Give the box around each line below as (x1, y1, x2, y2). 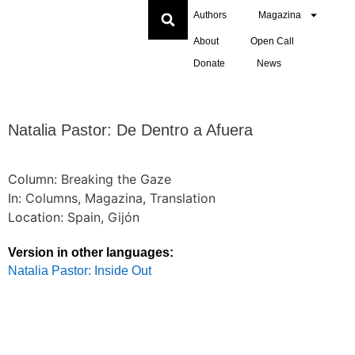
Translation (150, 190, 216, 206)
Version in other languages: (8, 246, 174, 259)
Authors (193, 10, 227, 21)
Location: (8, 209, 67, 225)
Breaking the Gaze (61, 171, 171, 187)
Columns (25, 190, 78, 206)
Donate (193, 58, 225, 69)
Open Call (250, 36, 294, 47)
